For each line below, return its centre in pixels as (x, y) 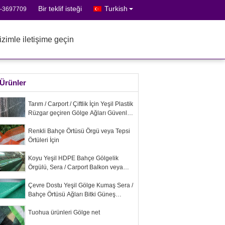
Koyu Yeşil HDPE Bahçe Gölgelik (73, 158)
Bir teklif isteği (60, 9)
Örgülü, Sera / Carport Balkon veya (76, 167)
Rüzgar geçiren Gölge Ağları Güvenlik (80, 113)
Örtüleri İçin (44, 140)
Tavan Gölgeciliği (52, 176)
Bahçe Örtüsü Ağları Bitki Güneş (72, 194)
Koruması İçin (47, 203)
